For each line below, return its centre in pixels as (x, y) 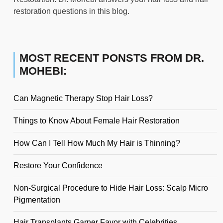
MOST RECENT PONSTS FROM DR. (112, 58)
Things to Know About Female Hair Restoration (97, 121)
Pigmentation (37, 200)
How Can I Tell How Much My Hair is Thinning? (97, 143)
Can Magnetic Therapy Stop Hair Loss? (83, 99)
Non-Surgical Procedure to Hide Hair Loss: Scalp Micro (111, 188)
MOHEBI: (43, 71)
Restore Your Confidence (58, 166)
